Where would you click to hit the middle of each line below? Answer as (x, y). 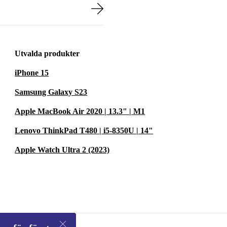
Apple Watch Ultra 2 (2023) (62, 150)
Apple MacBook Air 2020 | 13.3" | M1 (80, 111)
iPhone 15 (32, 73)
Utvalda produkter (47, 53)
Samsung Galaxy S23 (51, 92)
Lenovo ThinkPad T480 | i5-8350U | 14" (84, 130)
